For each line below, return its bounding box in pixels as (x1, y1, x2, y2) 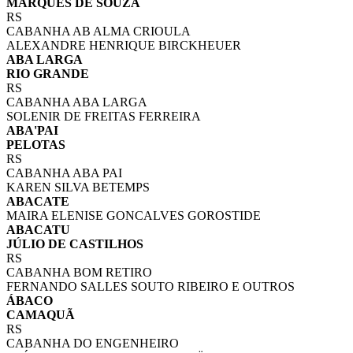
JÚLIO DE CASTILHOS (6, 237, 143, 251)
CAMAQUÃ (6, 308, 75, 322)
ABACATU (6, 223, 70, 237)
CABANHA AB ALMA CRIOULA (6, 24, 191, 39)
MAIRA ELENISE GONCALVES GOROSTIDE (6, 209, 261, 223)
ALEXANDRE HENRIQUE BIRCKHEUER (6, 39, 241, 53)
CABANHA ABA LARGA (6, 95, 147, 110)
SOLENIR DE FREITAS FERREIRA (6, 110, 201, 124)
